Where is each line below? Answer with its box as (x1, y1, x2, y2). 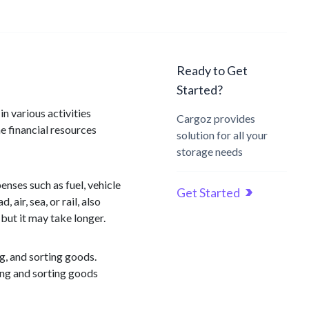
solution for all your (177, 128, 268, 141)
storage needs (177, 145, 243, 158)
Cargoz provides (177, 112, 255, 125)
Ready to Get (177, 63, 248, 78)
